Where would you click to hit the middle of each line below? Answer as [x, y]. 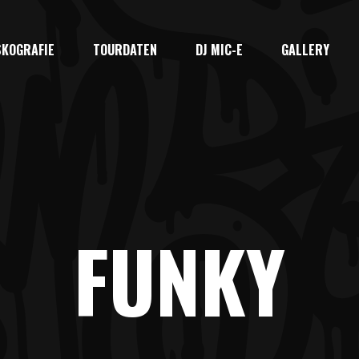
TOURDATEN [125, 50]
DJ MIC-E [219, 50]
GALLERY [305, 50]
